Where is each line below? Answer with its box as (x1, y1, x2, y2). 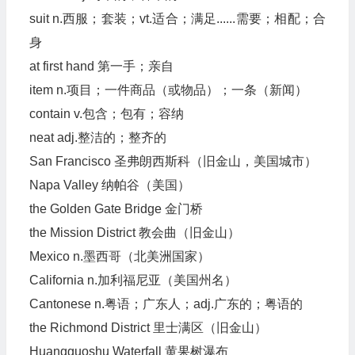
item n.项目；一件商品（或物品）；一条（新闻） (29, 83, 307, 97)
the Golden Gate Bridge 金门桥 (29, 202, 203, 216)
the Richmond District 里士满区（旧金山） (29, 321, 267, 334)
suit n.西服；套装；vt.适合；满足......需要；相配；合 (29, 12, 326, 25)
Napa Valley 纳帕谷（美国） (29, 178, 190, 192)
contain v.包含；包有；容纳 (29, 107, 184, 120)
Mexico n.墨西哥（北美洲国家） (29, 250, 210, 263)
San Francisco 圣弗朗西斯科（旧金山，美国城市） (29, 155, 317, 168)
